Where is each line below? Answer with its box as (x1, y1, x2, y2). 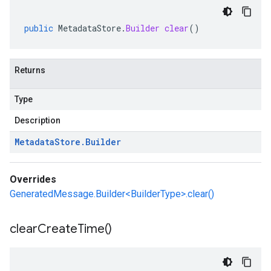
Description (15, 116, 60, 125)
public (24, 22, 53, 34)
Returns (15, 65, 45, 75)
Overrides (10, 174, 56, 185)
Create (38, 221, 77, 237)
